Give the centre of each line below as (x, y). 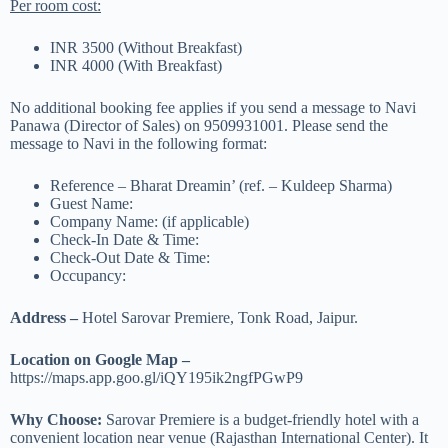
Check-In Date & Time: (124, 239)
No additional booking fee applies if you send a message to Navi (213, 107)
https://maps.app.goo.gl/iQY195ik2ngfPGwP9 (156, 377)
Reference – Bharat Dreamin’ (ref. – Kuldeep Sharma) (221, 185)
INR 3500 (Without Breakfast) (146, 47)
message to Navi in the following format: (138, 143)
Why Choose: (58, 419)
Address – (44, 317)
